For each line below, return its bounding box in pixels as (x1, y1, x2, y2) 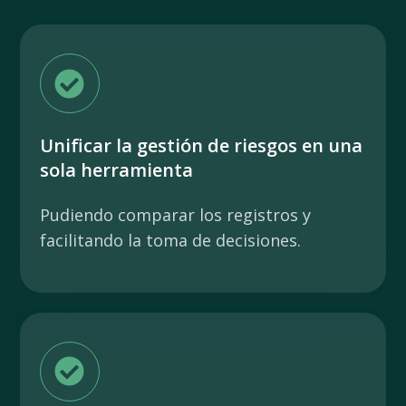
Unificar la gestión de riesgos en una (40, 132, 362, 158)
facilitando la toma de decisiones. (40, 228, 301, 251)
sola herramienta (40, 157, 193, 182)
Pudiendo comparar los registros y (40, 203, 311, 226)
